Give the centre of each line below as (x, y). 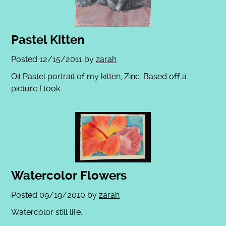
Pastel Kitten (48, 40)
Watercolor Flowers (69, 176)
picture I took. (37, 89)
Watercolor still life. (47, 212)
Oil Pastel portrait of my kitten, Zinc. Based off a (99, 77)
